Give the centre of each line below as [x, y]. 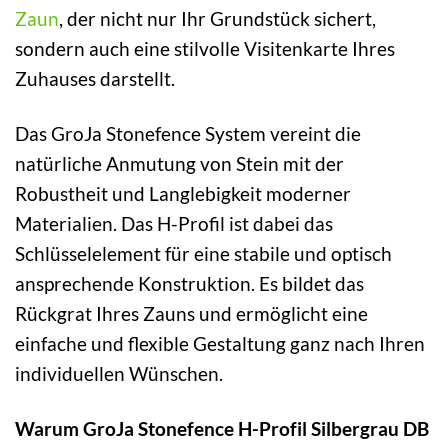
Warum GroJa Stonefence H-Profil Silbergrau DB [222, 428]
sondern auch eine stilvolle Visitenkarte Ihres [205, 49]
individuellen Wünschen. [119, 374]
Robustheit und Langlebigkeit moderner [183, 194]
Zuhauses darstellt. [95, 79]
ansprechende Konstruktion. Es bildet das [189, 284]
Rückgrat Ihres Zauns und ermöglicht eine [191, 314]
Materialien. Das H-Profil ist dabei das [174, 224]
